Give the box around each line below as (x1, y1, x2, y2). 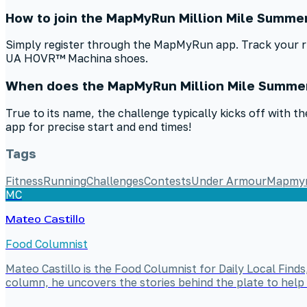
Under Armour (191, 174, 267, 188)
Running (43, 174, 86, 188)
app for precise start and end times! (5, 119, 191, 134)
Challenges (86, 174, 144, 188)
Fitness (5, 174, 43, 188)
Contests (144, 174, 191, 188)
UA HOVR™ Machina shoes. (5, 51, 148, 66)
